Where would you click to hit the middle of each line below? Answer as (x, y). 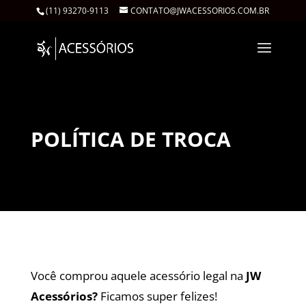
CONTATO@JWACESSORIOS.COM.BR (200, 11)
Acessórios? (64, 296)
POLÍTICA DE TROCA (130, 139)
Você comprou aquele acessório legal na (138, 276)
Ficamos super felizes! (157, 296)
